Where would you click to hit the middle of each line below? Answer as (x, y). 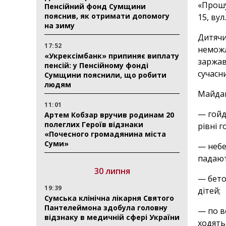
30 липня (112, 171)
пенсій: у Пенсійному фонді (96, 65)
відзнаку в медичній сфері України (112, 217)
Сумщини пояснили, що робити (105, 75)
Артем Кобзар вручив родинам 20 (109, 115)
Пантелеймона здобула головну (106, 208)
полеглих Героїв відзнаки (94, 124)
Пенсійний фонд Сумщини (95, 6)
